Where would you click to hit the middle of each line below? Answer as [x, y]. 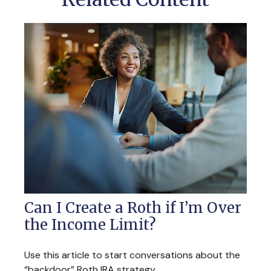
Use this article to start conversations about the [132, 255]
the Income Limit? [90, 225]
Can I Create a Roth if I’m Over [133, 208]
